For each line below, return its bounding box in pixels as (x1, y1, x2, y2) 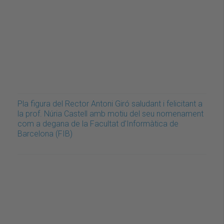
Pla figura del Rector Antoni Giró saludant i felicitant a (17, 99, 202, 109)
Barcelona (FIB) (17, 129, 72, 139)
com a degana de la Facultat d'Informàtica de (17, 119, 178, 129)
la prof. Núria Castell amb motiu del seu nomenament (17, 109, 203, 119)
